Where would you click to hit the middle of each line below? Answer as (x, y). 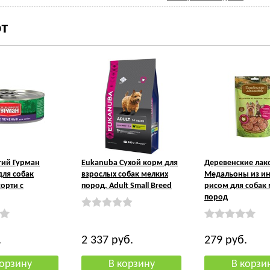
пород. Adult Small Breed (127, 186)
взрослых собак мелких (125, 174)
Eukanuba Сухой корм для (130, 163)
